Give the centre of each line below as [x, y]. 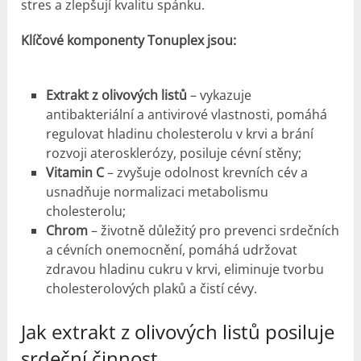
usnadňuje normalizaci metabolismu [157, 191]
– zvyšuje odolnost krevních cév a [205, 172]
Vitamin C [75, 172]
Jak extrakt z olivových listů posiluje [178, 332]
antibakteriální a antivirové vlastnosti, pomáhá [186, 114]
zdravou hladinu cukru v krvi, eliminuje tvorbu [185, 269]
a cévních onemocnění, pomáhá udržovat [171, 249]
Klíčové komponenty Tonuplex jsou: [129, 40]
